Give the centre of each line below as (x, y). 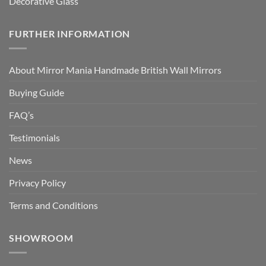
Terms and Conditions (53, 205)
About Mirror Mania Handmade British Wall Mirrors (115, 70)
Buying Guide (37, 92)
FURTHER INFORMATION (70, 34)
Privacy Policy (37, 183)
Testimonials (34, 137)
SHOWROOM (41, 238)
